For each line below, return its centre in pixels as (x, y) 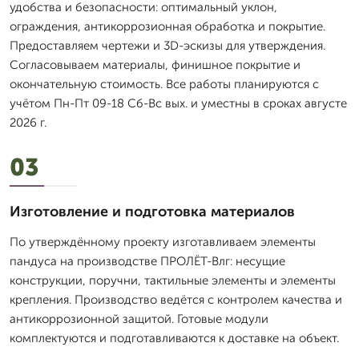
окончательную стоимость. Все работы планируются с (164, 84)
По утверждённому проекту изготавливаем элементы (163, 242)
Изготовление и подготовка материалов (152, 212)
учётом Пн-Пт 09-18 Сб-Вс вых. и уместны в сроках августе (178, 103)
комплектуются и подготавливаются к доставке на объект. (174, 338)
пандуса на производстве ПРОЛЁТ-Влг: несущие (147, 261)
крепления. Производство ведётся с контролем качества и (176, 300)
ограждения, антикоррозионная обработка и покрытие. (167, 26)
